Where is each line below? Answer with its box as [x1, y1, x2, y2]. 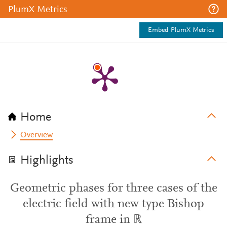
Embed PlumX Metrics [148, 27, 214, 34]
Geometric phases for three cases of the [10, 182, 217, 195]
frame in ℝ [85, 214, 142, 226]
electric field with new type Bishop [23, 198, 204, 210]
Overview [20, 131, 53, 139]
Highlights [20, 155, 73, 167]
